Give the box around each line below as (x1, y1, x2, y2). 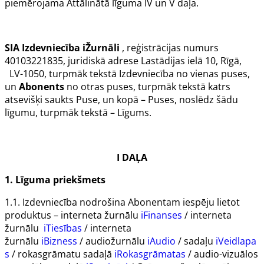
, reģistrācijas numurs (120, 41, 219, 55)
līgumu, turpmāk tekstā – (5, 106, 117, 120)
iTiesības (44, 222, 82, 235)
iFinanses (141, 209, 182, 222)
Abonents (19, 80, 64, 94)
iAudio (147, 235, 176, 248)
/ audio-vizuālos (186, 247, 258, 261)
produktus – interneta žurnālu (5, 209, 141, 222)
